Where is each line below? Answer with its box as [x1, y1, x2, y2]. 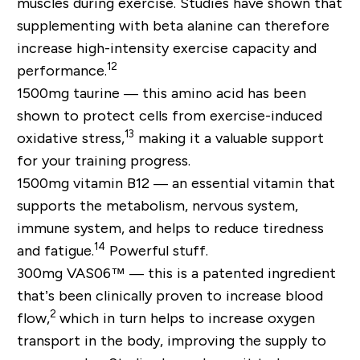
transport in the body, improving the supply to [16, 332, 326, 349]
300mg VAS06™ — [16, 264, 148, 281]
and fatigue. [16, 242, 94, 259]
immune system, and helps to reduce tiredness [16, 219, 324, 236]
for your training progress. [16, 152, 190, 169]
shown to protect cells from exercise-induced [16, 107, 322, 124]
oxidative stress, [16, 129, 125, 146]
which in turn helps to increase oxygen [59, 309, 315, 326]
